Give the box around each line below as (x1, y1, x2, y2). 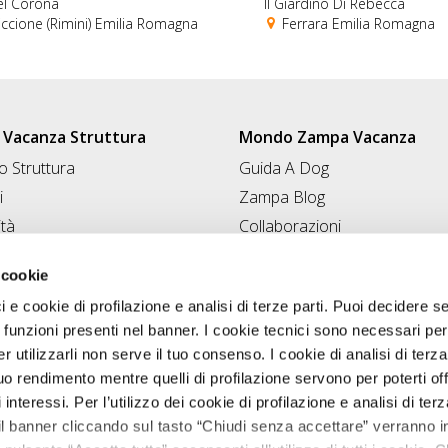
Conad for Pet (239, 243, 339, 266)
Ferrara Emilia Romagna (278, 13, 435, 33)
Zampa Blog (239, 185, 325, 208)
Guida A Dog (239, 156, 329, 179)
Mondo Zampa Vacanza (239, 126, 416, 149)
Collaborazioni (239, 214, 341, 237)
